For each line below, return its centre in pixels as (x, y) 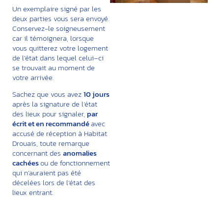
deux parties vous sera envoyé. (61, 18)
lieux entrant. (33, 192)
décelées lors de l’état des (54, 183)
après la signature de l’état (55, 104)
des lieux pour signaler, (50, 114)
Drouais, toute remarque (51, 143)
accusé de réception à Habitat (60, 134)
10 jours (96, 94)
